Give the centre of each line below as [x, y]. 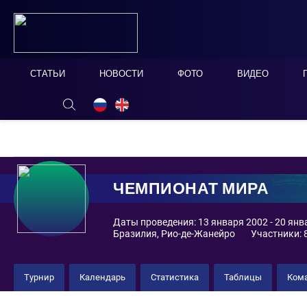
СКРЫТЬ [140, 103]
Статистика [175, 277]
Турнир [39, 277]
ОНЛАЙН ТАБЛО [65, 103]
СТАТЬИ [48, 74]
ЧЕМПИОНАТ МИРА [191, 188]
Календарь [102, 277]
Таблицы [243, 277]
